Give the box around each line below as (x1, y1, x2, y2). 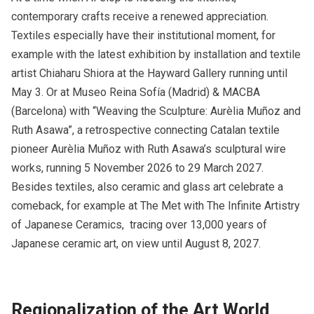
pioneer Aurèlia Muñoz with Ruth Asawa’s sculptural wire (11, 142, 286, 156)
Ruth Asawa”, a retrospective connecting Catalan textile (11, 123, 280, 137)
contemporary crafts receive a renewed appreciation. (11, 10, 268, 24)
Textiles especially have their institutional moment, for (11, 29, 275, 43)
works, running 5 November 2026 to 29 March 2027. (11, 161, 264, 175)
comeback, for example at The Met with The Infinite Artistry (11, 199, 300, 213)
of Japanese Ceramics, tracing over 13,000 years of (11, 218, 267, 232)
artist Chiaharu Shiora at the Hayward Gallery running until (11, 67, 287, 81)
